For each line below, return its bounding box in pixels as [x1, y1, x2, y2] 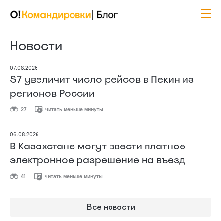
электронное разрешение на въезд [10, 153, 185, 167]
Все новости [86, 203, 135, 212]
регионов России [10, 87, 95, 100]
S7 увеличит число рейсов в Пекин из [10, 73, 194, 86]
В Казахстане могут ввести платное [10, 140, 185, 153]
